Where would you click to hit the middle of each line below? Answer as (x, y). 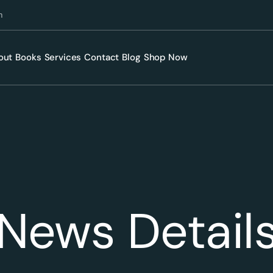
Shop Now (165, 57)
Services (63, 57)
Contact (102, 57)
